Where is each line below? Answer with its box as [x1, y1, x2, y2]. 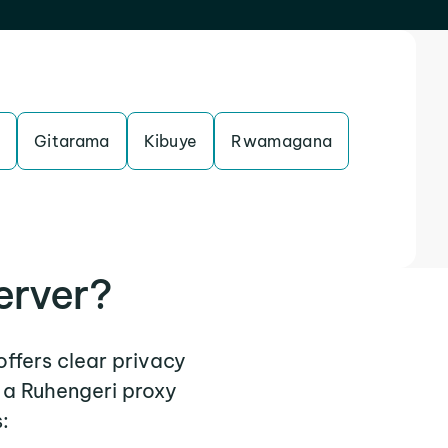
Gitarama [33, 131, 110, 151]
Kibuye [143, 131, 198, 151]
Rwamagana [231, 131, 333, 151]
